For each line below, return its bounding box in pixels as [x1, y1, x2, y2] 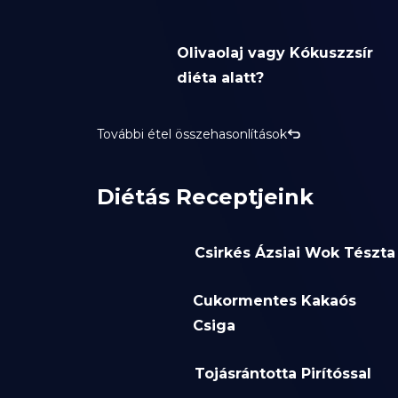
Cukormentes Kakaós [193, 292, 357, 310]
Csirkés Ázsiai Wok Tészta [194, 244, 395, 262]
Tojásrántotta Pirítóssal [194, 365, 371, 383]
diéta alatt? [176, 69, 264, 87]
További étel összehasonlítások [96, 126, 287, 143]
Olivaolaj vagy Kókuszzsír [176, 44, 373, 62]
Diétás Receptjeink [96, 184, 314, 211]
